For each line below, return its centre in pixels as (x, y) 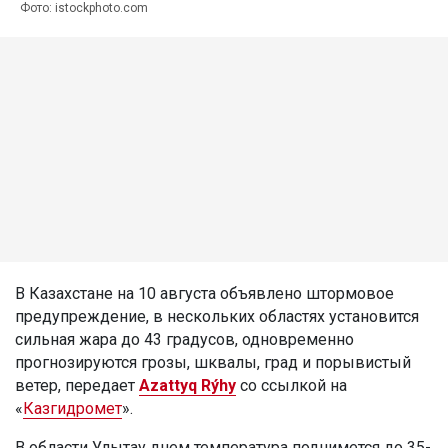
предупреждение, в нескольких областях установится (217, 316)
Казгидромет (72, 408)
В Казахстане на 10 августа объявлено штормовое (204, 293)
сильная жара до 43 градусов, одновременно (184, 339)
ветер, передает (77, 385)
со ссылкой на (291, 385)
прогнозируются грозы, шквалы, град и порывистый (213, 362)
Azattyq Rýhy (187, 385)
